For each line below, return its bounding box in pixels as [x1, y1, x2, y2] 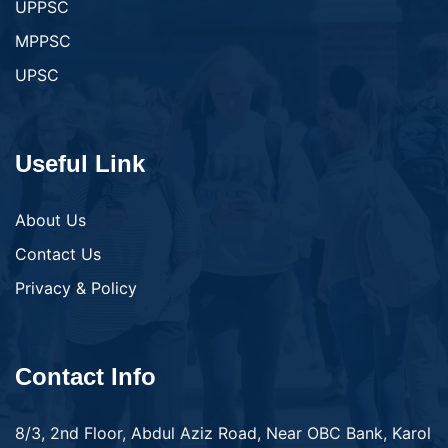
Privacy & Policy [15, 277, 137, 298]
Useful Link [15, 149, 145, 177]
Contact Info [15, 362, 156, 390]
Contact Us [15, 243, 101, 264]
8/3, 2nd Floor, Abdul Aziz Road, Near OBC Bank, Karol [15, 422, 431, 443]
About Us [15, 209, 86, 230]
